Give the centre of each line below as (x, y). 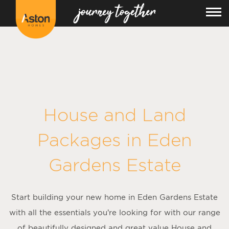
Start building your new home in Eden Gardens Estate (114, 197)
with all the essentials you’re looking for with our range (114, 212)
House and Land (114, 115)
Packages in (92, 140)
